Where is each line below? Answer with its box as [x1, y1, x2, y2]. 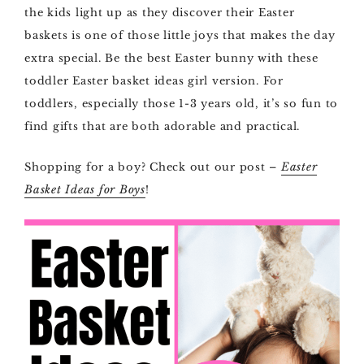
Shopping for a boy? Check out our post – [24, 160, 281, 174]
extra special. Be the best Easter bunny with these [24, 51, 318, 65]
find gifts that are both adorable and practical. [24, 119, 300, 133]
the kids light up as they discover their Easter [24, 6, 295, 19]
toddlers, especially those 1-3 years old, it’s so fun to [24, 97, 338, 110]
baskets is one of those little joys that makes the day [24, 28, 336, 42]
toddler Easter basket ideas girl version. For [24, 74, 284, 88]
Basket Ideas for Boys [24, 183, 145, 197]
